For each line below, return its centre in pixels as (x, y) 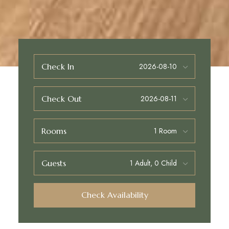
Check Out (61, 98)
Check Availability (114, 195)
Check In (58, 66)
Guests (53, 163)
